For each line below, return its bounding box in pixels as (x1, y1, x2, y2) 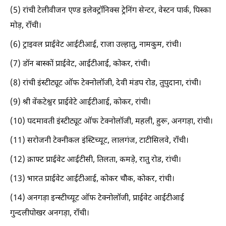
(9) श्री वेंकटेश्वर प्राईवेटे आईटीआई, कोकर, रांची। (10, 97, 151, 108)
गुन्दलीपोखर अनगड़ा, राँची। (10, 208, 89, 219)
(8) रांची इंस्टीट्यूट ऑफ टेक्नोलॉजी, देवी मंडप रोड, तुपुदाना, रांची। (10, 78, 201, 89)
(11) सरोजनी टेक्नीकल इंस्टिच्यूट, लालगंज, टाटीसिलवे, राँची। (10, 135, 189, 146)
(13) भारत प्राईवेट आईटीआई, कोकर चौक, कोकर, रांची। (10, 174, 175, 185)
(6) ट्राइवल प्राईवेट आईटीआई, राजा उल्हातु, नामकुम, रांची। (10, 39, 182, 50)
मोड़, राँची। (10, 20, 41, 31)
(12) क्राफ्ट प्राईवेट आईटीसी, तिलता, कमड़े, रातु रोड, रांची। (10, 154, 181, 165)
